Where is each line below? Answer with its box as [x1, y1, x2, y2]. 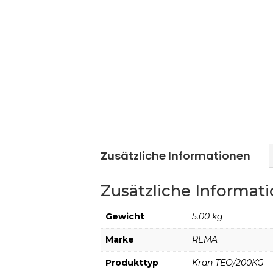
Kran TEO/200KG [192, 257, 264, 269]
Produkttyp [105, 257, 159, 269]
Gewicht [105, 211, 145, 222]
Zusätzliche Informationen [101, 148, 251, 164]
